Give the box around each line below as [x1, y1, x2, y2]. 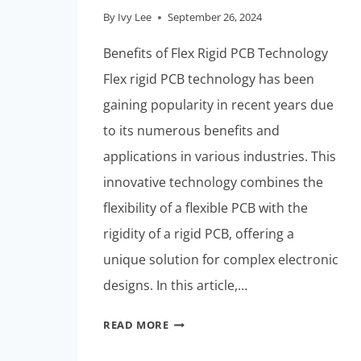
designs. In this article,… [103, 276, 247, 295]
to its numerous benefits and [103, 122, 280, 140]
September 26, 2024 [168, 10, 263, 25]
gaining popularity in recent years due [103, 96, 334, 114]
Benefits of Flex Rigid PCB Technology [103, 44, 328, 63]
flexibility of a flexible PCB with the [103, 199, 308, 218]
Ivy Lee [118, 10, 152, 25]
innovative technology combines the [103, 173, 323, 192]
